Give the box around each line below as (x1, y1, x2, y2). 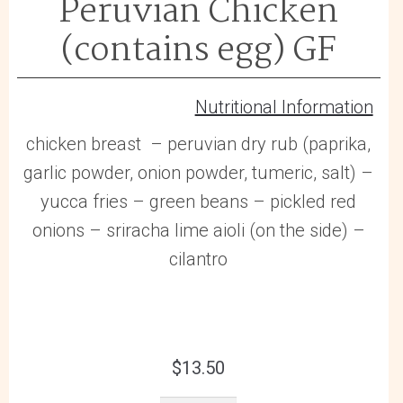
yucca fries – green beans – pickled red (40, 191, 357, 213)
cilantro (169, 248, 228, 271)
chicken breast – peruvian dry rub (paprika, (26, 133, 372, 156)
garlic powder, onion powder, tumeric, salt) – (23, 162, 374, 184)
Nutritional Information (194, 95, 373, 118)
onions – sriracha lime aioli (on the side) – (31, 219, 365, 242)
